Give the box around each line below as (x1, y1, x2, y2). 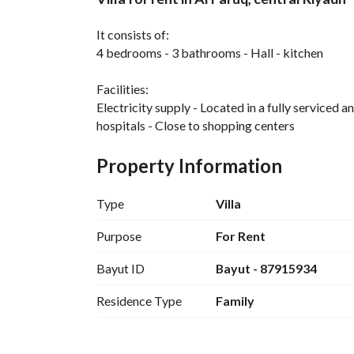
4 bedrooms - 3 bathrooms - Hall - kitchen (96, 45, 323, 60)
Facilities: (96, 81, 149, 96)
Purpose (96, 228, 141, 243)
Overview (112, 6, 175, 24)
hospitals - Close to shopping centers (96, 118, 295, 133)
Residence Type (96, 293, 182, 308)
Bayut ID (96, 261, 145, 276)
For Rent (215, 228, 265, 243)
